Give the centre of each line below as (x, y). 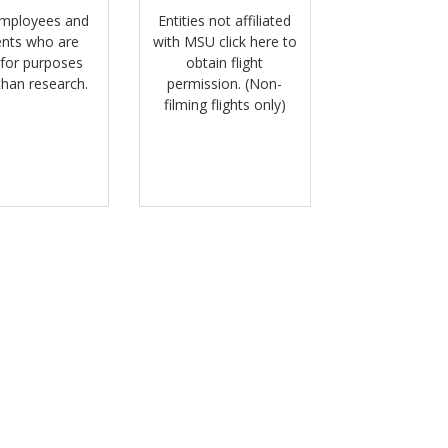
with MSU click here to (224, 42)
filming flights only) (224, 105)
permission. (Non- (225, 84)
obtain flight (225, 63)
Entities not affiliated (225, 21)
